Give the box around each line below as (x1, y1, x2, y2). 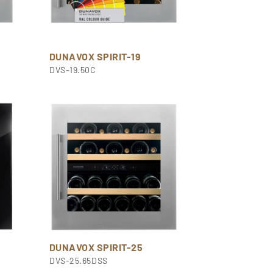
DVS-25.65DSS (49, 255, 108, 266)
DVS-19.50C (49, 65, 96, 76)
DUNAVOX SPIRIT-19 (49, 51, 141, 63)
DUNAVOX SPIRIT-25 (49, 241, 143, 253)
